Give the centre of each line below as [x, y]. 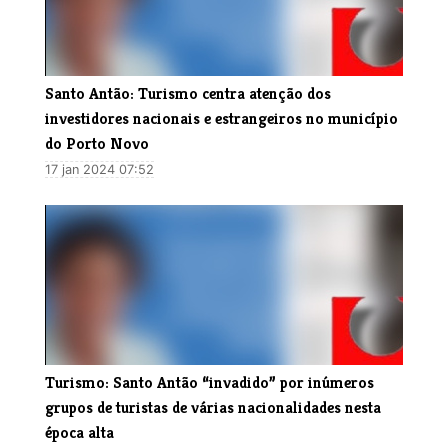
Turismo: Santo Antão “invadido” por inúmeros [209, 382]
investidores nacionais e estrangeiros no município [221, 118]
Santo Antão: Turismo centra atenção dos [188, 93]
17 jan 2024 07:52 [99, 169]
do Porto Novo [97, 143]
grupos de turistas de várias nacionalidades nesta [213, 407]
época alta [79, 432]
